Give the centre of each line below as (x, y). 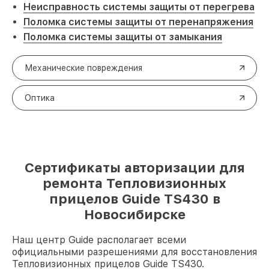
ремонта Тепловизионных (134, 183)
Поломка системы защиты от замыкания (123, 37)
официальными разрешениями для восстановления (134, 252)
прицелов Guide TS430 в (134, 199)
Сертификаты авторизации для (134, 168)
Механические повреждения (83, 68)
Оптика (40, 98)
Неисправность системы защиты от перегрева (139, 7)
